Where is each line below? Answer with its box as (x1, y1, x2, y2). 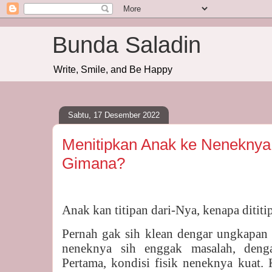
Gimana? (62, 154, 125, 172)
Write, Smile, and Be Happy (53, 64, 172, 75)
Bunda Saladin (52, 32, 201, 58)
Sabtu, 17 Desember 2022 (68, 110, 160, 120)
